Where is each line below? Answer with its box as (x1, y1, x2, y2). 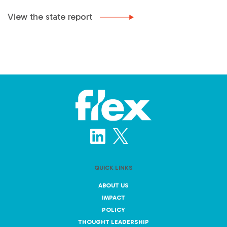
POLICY (102, 206, 125, 214)
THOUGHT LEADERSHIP (78, 218, 149, 226)
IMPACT (102, 194, 125, 202)
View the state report (8, 11, 95, 22)
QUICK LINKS (94, 164, 133, 172)
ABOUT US (98, 182, 129, 190)
